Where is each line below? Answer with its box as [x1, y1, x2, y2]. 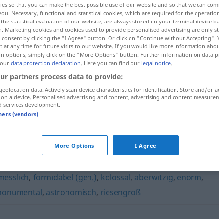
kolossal [101, 172, 131, 183]
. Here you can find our [81, 59, 141, 66]
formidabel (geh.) [33, 172, 97, 183]
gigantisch [73, 103, 113, 113]
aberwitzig [134, 172, 173, 183]
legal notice [141, 59, 171, 66]
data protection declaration [11, 59, 81, 66]
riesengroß [100, 187, 141, 197]
